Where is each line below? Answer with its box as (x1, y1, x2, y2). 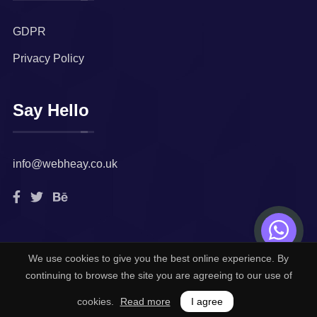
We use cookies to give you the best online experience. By (28, 253, 289, 264)
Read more (120, 296, 171, 307)
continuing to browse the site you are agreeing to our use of (25, 270, 292, 281)
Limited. (13, 276, 52, 288)
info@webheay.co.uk (13, 158, 117, 170)
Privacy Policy (13, 52, 84, 64)
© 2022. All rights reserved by (13, 259, 163, 271)
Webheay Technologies (163, 259, 281, 271)
